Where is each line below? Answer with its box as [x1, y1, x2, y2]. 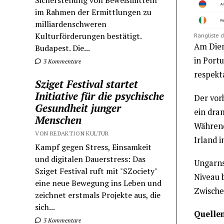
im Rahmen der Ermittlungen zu [35, 6, 152, 18]
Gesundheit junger [35, 101, 121, 115]
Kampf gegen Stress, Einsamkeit [35, 141, 152, 153]
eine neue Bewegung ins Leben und [35, 177, 162, 189]
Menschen [35, 113, 82, 127]
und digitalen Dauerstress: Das [35, 153, 146, 165]
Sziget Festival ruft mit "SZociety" [35, 165, 157, 177]
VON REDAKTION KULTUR [35, 129, 109, 137]
